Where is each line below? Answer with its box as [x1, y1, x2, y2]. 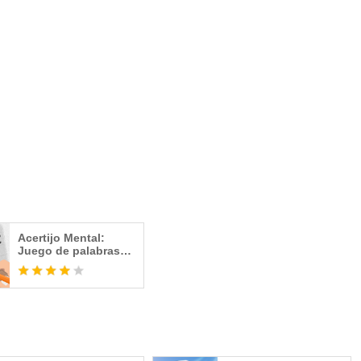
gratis [18, 257, 50, 270]
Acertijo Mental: [18, 231, 106, 244]
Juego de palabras [18, 244, 121, 257]
